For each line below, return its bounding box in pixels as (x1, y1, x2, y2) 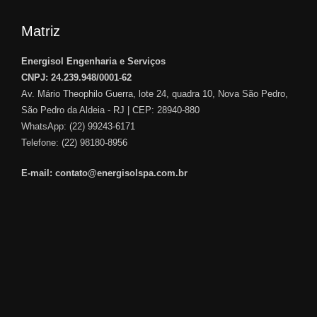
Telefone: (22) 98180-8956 (21, 137, 127, 148)
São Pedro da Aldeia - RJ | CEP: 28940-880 (21, 104, 200, 115)
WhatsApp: (21, 120, 69, 132)
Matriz (21, 23, 60, 39)
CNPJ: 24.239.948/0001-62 (21, 71, 132, 83)
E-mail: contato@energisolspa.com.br (21, 167, 188, 178)
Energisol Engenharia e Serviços (21, 55, 166, 67)
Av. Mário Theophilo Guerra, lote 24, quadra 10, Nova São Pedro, (21, 88, 288, 99)
